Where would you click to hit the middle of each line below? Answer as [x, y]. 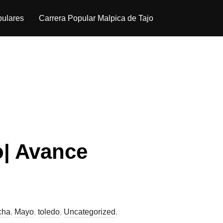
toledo [49, 212]
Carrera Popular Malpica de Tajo [96, 18]
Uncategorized [90, 212]
